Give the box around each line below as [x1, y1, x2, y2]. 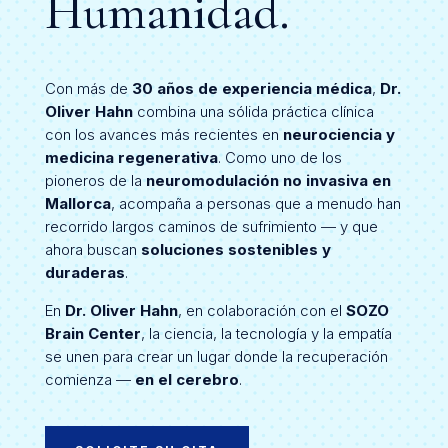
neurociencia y [282, 124, 395, 144]
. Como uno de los [217, 147, 342, 167]
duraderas [44, 262, 125, 282]
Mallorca [44, 193, 111, 213]
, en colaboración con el [177, 300, 346, 320]
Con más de [44, 78, 132, 98]
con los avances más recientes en [44, 124, 283, 144]
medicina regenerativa [44, 147, 218, 167]
